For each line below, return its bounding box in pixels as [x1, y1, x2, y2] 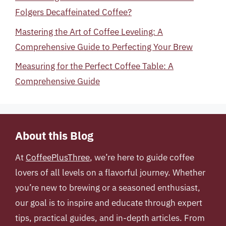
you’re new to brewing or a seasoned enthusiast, [15, 182, 200, 193]
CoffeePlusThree [26, 152, 90, 163]
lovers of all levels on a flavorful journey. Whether [15, 167, 205, 178]
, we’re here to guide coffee [90, 152, 194, 163]
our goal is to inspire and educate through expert [15, 197, 202, 208]
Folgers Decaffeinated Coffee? [15, 7, 132, 18]
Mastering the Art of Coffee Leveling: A [15, 26, 163, 37]
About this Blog [15, 128, 93, 143]
